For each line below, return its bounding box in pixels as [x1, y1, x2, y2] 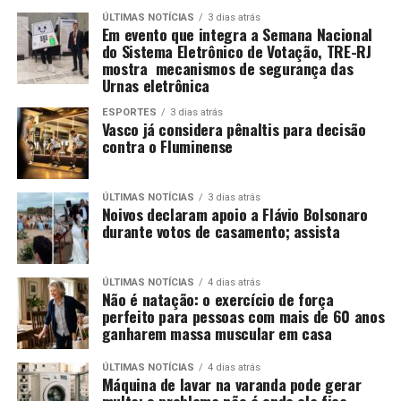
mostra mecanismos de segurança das [101, 56, 354, 80]
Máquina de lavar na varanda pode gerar [101, 372, 362, 396]
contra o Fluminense [101, 134, 233, 158]
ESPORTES [101, 107, 157, 118]
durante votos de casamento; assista [101, 219, 340, 243]
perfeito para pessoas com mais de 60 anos [101, 304, 385, 328]
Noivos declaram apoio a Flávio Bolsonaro [101, 202, 368, 226]
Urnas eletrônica [101, 73, 210, 97]
